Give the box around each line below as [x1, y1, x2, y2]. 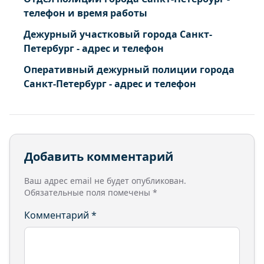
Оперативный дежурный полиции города [24, 63, 235, 76]
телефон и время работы [24, 6, 147, 19]
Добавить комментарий [24, 148, 173, 164]
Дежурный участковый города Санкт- [24, 28, 212, 41]
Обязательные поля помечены [24, 187, 153, 198]
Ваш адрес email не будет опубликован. [24, 175, 186, 186]
